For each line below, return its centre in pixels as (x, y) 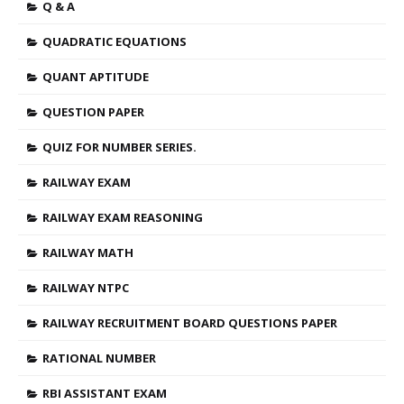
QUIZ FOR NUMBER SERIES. (119, 147)
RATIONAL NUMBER (99, 358)
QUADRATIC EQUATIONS (115, 41)
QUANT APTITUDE (96, 77)
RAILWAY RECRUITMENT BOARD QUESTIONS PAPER (190, 323)
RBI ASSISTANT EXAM (105, 393)
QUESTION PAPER (93, 112)
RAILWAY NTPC (86, 288)
